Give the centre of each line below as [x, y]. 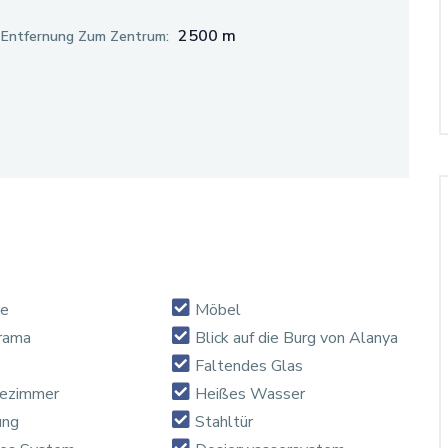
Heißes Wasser [250, 393]
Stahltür [224, 421]
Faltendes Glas [249, 365]
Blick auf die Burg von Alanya [297, 337]
